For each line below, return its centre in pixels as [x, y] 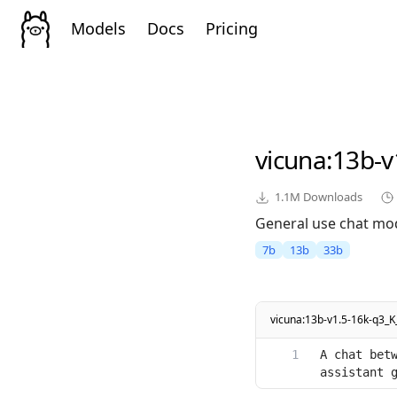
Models [98, 28]
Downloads [331, 197]
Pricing [232, 28]
